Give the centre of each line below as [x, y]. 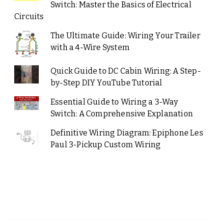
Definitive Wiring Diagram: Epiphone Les [127, 133]
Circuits [29, 16]
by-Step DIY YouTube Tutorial [106, 82]
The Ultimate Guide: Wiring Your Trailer [125, 35]
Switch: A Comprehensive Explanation [122, 113]
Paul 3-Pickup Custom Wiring [106, 144]
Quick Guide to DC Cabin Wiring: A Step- [125, 71]
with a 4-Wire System [90, 47]
